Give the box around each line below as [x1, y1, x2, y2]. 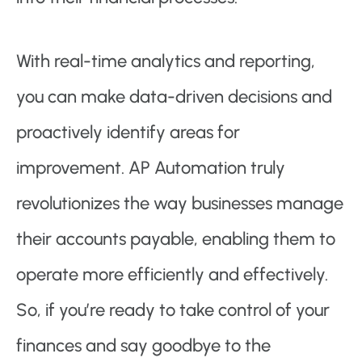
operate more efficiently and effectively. [16, 263, 328, 286]
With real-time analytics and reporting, [16, 50, 315, 73]
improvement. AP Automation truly [16, 157, 285, 179]
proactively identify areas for [16, 121, 240, 144]
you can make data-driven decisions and [16, 86, 332, 108]
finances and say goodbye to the [16, 335, 271, 357]
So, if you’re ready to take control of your [16, 299, 330, 322]
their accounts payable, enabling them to [16, 228, 335, 250]
